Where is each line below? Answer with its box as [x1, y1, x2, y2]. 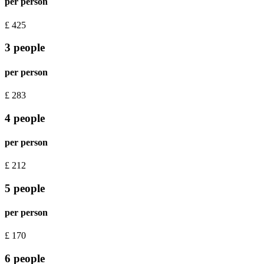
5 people [5, 181, 45, 194]
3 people [5, 41, 45, 54]
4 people [5, 111, 45, 124]
